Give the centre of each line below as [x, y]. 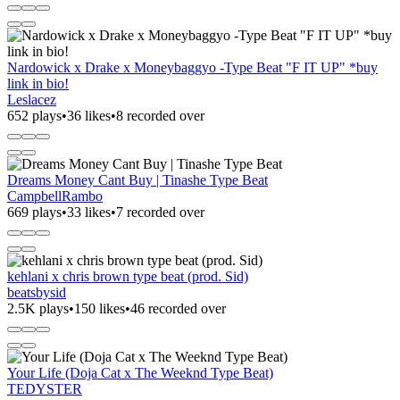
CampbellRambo [55, 196]
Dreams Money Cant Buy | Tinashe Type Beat [137, 179]
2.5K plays [38, 308]
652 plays [34, 115]
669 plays [34, 212]
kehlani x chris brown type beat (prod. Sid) [128, 276]
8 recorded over [160, 115]
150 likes [100, 308]
